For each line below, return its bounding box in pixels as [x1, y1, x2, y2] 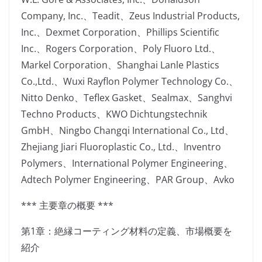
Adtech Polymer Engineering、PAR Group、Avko [21, 173, 235, 187]
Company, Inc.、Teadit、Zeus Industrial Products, [21, 9, 240, 23]
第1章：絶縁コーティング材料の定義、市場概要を [21, 225, 232, 238]
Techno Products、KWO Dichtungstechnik [21, 108, 207, 121]
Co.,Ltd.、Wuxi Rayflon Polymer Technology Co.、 [21, 75, 238, 88]
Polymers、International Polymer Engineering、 [21, 157, 233, 170]
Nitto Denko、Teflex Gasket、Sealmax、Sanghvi [21, 91, 232, 105]
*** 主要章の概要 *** [21, 199, 113, 212]
